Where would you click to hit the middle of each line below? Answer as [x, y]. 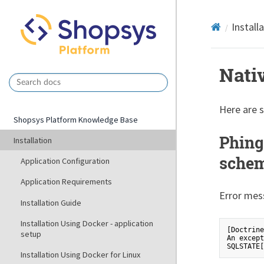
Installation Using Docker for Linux [80, 255]
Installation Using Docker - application [87, 223]
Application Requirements [66, 182]
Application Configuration [65, 161]
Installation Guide [51, 202]
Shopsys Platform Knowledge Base [76, 119]
